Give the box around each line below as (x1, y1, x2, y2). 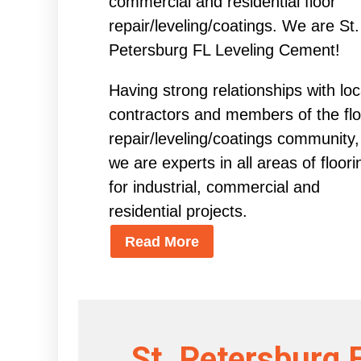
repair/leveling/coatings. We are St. (108, 17, 359, 35)
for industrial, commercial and (108, 178, 320, 197)
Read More (124, 233, 199, 250)
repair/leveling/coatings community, (108, 130, 359, 148)
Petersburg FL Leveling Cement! (108, 41, 340, 60)
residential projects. (108, 202, 247, 221)
